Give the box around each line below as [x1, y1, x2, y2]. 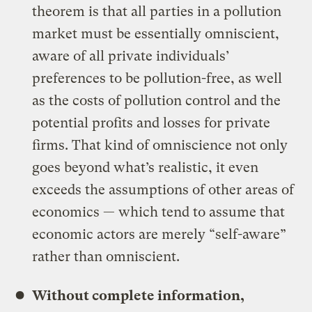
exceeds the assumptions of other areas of [32, 181, 295, 198]
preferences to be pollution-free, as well [32, 70, 283, 86]
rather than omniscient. [32, 248, 184, 265]
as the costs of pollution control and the [32, 92, 281, 109]
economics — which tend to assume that [32, 203, 286, 220]
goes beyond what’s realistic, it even [32, 159, 259, 175]
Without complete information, [32, 287, 245, 304]
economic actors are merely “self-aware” [32, 226, 287, 242]
